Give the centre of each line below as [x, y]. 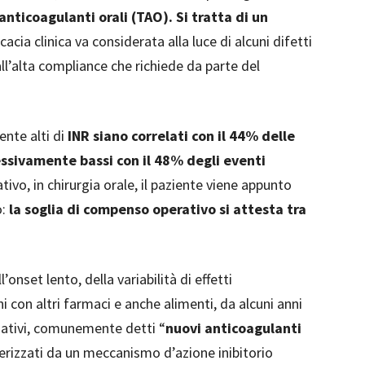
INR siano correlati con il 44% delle [180, 136]
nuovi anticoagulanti [233, 328]
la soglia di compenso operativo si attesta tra [158, 209]
